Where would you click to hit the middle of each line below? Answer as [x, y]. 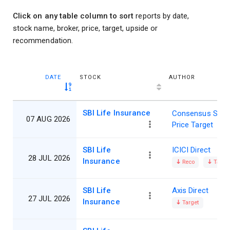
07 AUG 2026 [48, 119]
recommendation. [43, 41]
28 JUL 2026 [49, 158]
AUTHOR [182, 78]
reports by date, [161, 16]
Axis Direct [190, 191]
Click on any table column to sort [73, 16]
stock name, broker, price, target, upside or [85, 28]
